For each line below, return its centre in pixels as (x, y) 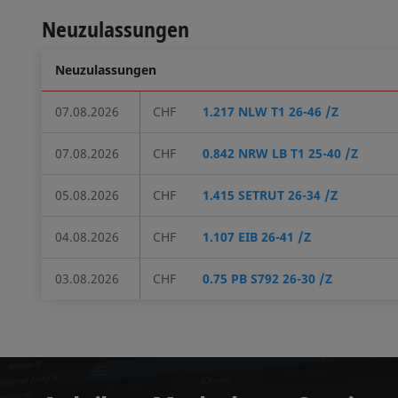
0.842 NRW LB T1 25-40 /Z (280, 153)
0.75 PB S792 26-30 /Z (267, 278)
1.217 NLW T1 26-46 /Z (271, 111)
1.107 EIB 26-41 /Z (257, 236)
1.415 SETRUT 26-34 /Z (270, 195)
